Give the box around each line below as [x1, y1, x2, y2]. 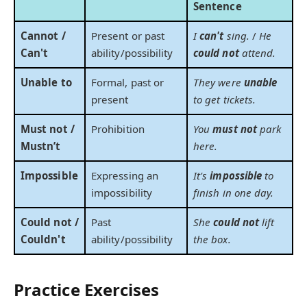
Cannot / [21, 29, 66, 43]
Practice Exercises [14, 278, 160, 301]
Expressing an [91, 169, 159, 183]
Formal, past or [91, 75, 164, 90]
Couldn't [21, 232, 66, 247]
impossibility [91, 186, 153, 200]
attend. [238, 46, 276, 60]
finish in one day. [193, 186, 274, 200]
